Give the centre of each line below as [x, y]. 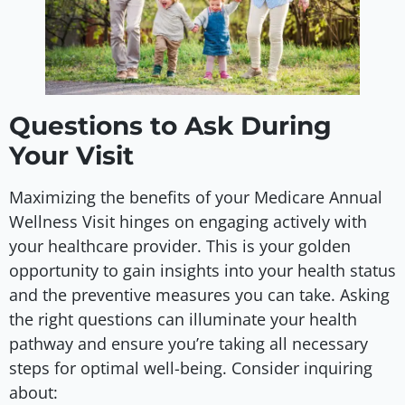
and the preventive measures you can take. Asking [199, 294]
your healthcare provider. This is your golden [180, 245]
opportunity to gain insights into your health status [202, 270]
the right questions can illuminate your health [183, 319]
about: [33, 392]
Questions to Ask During [170, 125]
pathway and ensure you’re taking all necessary [188, 343]
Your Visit [71, 155]
